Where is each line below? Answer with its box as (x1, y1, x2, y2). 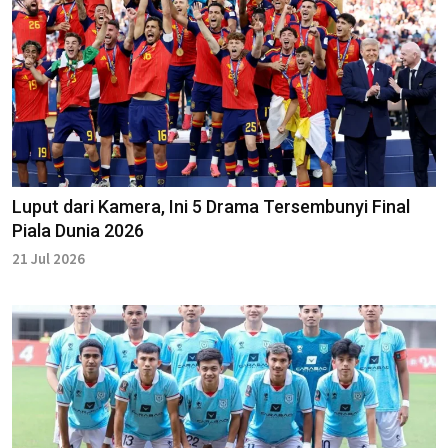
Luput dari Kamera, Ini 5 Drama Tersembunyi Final (12, 196, 410, 218)
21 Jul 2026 (12, 249, 85, 269)
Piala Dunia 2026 (12, 220, 144, 242)
